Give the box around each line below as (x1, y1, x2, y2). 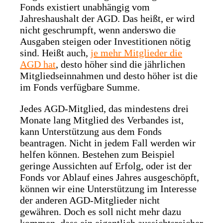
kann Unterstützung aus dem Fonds (20, 126, 162, 137)
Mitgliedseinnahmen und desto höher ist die (20, 70, 198, 82)
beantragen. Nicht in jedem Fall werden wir (20, 137, 196, 149)
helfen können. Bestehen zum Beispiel (20, 149, 175, 160)
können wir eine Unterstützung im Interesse (20, 183, 197, 195)
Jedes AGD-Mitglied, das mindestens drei (20, 103, 189, 114)
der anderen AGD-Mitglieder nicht (20, 195, 160, 206)
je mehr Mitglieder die (91, 47, 182, 59)
